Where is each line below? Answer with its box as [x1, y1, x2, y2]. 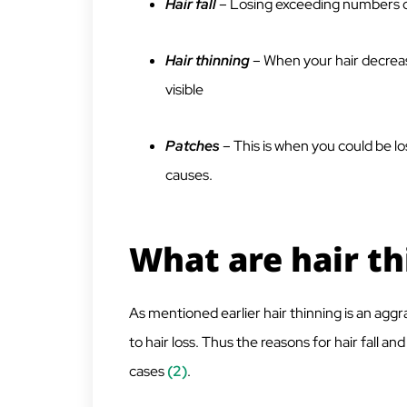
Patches [165, 136, 220, 156]
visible [165, 80, 203, 100]
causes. [165, 165, 213, 185]
